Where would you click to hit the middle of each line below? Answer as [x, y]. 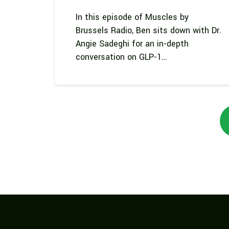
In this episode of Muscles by [132, 17]
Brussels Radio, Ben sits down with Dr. [148, 30]
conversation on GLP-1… [121, 57]
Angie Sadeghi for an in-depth [132, 43]
